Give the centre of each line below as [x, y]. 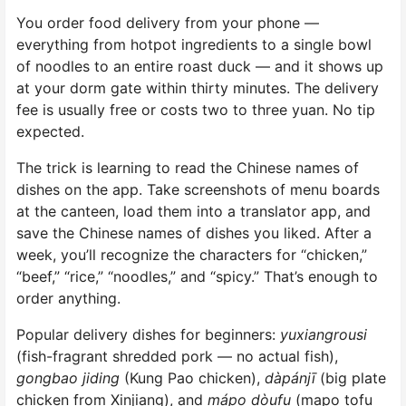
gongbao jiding [68, 377]
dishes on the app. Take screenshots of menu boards [198, 189]
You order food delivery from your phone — [168, 22]
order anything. [68, 298]
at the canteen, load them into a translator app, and [193, 211]
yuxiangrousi [324, 334]
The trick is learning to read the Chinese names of [188, 167]
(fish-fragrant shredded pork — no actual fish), [177, 356]
